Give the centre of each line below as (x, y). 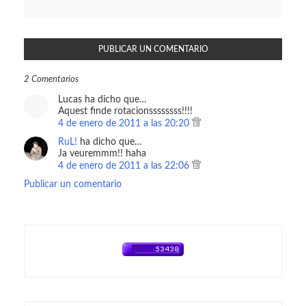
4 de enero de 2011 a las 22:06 (125, 166)
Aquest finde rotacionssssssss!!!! (125, 112)
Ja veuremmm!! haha (102, 154)
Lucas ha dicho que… (102, 100)
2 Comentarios (51, 80)
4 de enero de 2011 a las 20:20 (125, 124)
